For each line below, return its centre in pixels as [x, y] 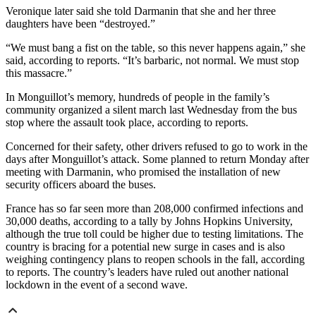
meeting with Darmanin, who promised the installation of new [143, 172]
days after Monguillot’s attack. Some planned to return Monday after [157, 159]
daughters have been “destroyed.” [80, 24]
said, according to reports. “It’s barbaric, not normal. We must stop [152, 61]
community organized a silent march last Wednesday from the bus [151, 110]
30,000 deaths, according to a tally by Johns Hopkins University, [149, 221]
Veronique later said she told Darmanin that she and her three [141, 11]
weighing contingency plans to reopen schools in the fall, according [155, 260]
